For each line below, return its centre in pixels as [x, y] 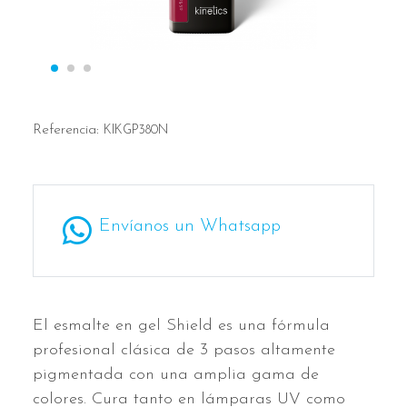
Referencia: [68, 130]
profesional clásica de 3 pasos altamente [184, 350]
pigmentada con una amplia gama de [176, 375]
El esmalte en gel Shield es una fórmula [181, 326]
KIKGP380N [136, 130]
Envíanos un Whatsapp [190, 226]
